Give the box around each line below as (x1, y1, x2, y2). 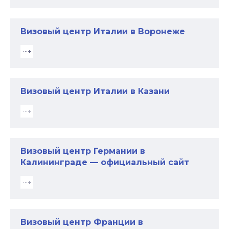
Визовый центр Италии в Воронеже (20, 27, 185, 36)
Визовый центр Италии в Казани (20, 86, 170, 96)
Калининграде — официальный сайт (20, 157, 189, 167)
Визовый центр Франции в (20, 217, 143, 227)
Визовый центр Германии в (20, 146, 145, 156)
